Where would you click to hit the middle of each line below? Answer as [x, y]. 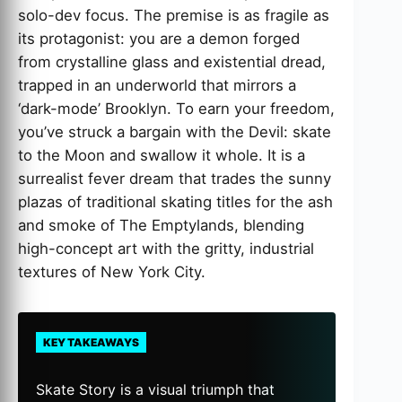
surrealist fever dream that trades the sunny [175, 179]
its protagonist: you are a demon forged [159, 39]
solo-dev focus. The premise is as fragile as [174, 16]
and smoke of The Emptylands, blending [161, 226]
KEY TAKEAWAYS [91, 343]
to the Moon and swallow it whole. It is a [162, 156]
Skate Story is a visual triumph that [155, 390]
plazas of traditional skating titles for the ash [175, 202]
